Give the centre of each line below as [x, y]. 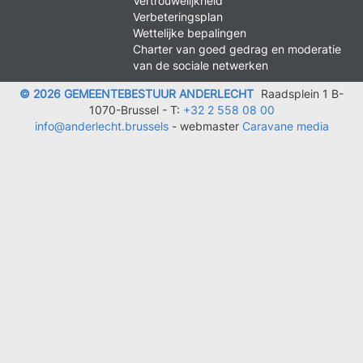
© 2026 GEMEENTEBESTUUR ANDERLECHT [137, 94]
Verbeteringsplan [178, 17]
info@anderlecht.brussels [101, 126]
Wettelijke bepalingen [190, 33]
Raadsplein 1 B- [301, 94]
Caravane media [285, 126]
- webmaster [205, 126]
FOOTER [156, 11]
